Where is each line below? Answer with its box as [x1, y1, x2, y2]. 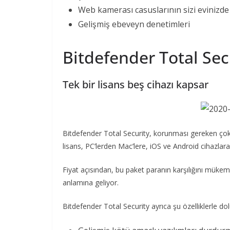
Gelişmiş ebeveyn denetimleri [78, 18, 190, 30]
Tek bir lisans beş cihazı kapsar [63, 77, 208, 91]
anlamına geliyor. [63, 177, 119, 187]
